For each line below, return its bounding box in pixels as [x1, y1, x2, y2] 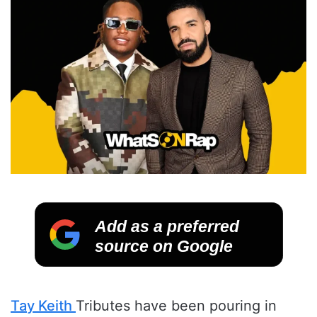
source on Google [94, 237, 232, 256]
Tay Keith [11, 297, 76, 315]
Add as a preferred [93, 217, 239, 236]
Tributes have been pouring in [76, 297, 277, 315]
